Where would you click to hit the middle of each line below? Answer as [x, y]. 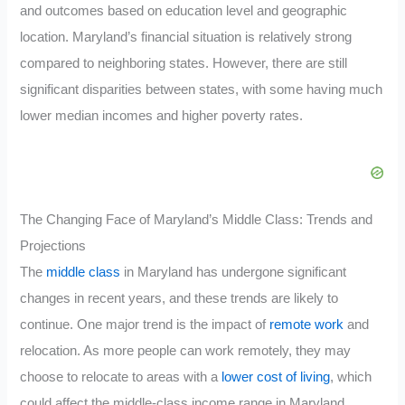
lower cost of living [276, 377]
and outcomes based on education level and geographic [184, 10]
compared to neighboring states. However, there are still [184, 63]
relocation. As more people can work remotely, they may [186, 351]
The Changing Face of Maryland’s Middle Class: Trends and [197, 220]
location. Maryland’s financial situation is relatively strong [186, 37]
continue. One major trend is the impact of [145, 325]
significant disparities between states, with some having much [202, 89]
